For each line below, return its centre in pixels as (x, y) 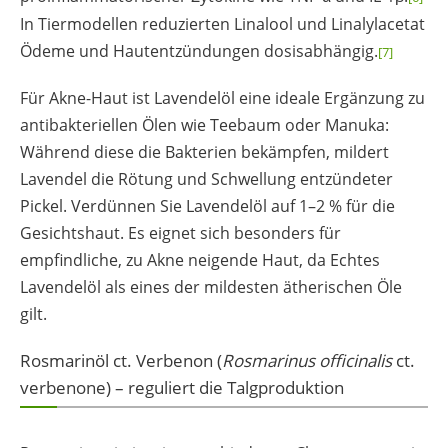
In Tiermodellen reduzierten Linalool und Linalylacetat (222, 24)
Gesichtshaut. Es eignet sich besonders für (180, 233)
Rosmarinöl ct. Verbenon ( (121, 361)
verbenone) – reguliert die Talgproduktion (182, 388)
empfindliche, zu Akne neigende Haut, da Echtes (200, 260)
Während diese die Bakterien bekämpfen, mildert (204, 152)
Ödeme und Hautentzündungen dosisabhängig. (199, 51)
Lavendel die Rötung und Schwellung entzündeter (206, 179)
